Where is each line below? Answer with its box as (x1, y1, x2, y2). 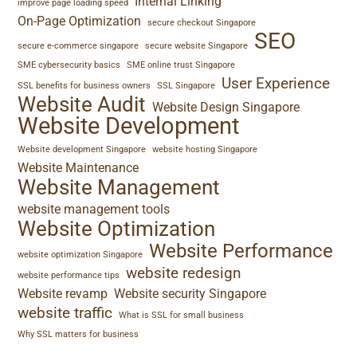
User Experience (222, 73, 331, 92)
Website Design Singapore (152, 99, 300, 115)
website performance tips (18, 269, 120, 280)
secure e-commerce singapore (18, 40, 139, 51)
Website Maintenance (18, 159, 139, 175)
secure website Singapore (145, 40, 249, 51)
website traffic (18, 303, 113, 322)
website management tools (18, 201, 171, 217)
